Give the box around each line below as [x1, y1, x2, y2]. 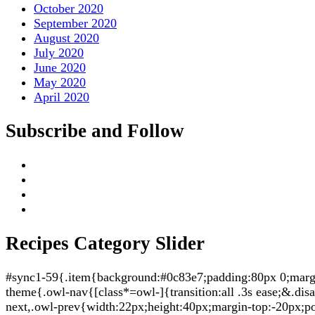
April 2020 [34, 89, 89, 104]
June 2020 [34, 60, 86, 75]
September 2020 [34, 15, 117, 30]
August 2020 [34, 30, 99, 45]
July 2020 [34, 45, 84, 60]
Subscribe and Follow [6, 120, 184, 141]
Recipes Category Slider [6, 232, 205, 254]
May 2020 [34, 75, 86, 89]
